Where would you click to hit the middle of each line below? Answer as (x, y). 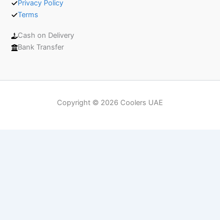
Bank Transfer (41, 47)
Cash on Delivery (46, 35)
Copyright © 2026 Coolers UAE (110, 103)
